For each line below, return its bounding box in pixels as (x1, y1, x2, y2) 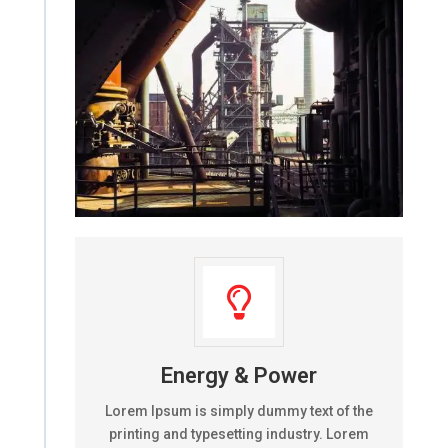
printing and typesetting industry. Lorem (108, 425, 369, 442)
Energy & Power (160, 362, 317, 388)
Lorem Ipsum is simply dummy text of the (104, 402, 373, 419)
